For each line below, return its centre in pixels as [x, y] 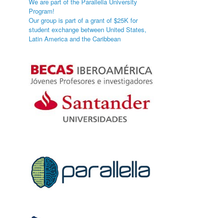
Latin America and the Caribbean [75, 39]
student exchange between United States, [88, 29]
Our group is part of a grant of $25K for [83, 20]
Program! [42, 11]
